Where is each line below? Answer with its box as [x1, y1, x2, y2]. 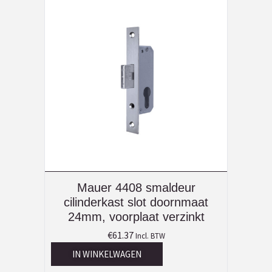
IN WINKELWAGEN [72, 248, 141, 260]
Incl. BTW [135, 231, 165, 241]
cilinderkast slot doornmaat [64, 195, 208, 209]
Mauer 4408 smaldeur [76, 181, 195, 195]
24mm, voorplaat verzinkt [67, 210, 205, 224]
